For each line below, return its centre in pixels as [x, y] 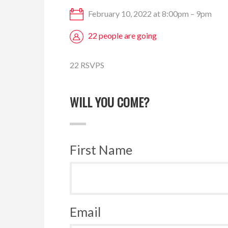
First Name [101, 149]
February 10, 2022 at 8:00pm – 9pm [149, 13]
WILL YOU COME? [110, 102]
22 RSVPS [87, 65]
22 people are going [122, 36]
